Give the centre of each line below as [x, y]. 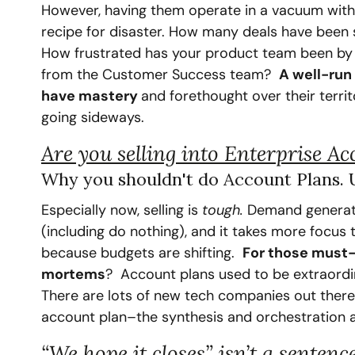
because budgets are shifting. [142, 253]
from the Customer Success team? [160, 75]
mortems [73, 275]
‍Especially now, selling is [122, 210]
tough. [225, 210]
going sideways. [93, 118]
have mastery [91, 96]
